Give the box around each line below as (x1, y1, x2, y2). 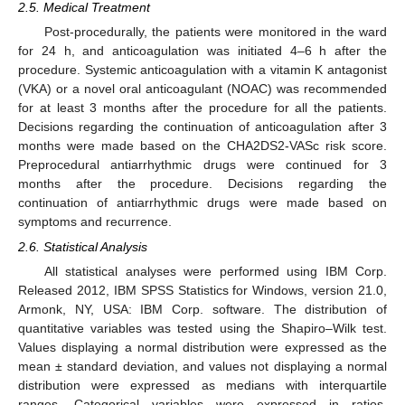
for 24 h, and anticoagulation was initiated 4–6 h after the (18, 43, 387, 59)
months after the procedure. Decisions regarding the (18, 176, 387, 192)
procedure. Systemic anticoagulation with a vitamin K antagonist (18, 62, 387, 78)
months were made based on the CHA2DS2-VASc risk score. (18, 138, 387, 154)
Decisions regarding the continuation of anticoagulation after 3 (18, 119, 387, 135)
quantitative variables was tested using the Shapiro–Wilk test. (18, 321, 387, 336)
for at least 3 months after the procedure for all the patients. (18, 100, 387, 116)
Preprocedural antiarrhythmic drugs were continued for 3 (18, 157, 387, 173)
